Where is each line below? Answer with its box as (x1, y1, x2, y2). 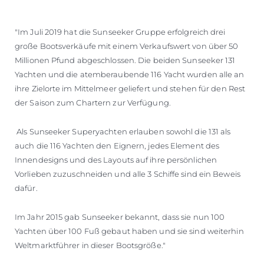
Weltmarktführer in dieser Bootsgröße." (15, 240, 166, 250)
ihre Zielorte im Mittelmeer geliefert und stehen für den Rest (15, 83, 246, 93)
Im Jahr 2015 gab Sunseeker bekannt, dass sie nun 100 (15, 212, 225, 222)
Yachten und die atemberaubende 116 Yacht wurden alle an (15, 69, 245, 79)
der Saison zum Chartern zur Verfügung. (15, 97, 171, 107)
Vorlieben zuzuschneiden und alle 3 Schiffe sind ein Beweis (15, 169, 240, 179)
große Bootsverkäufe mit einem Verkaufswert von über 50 (15, 41, 239, 51)
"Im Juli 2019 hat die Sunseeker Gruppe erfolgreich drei (15, 27, 226, 37)
